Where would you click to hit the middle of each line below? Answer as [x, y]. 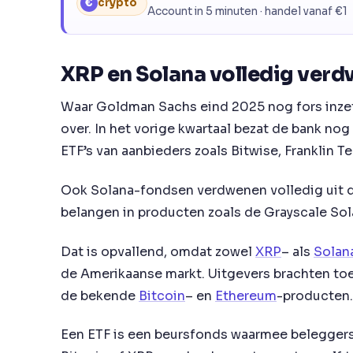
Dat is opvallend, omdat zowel [158, 251]
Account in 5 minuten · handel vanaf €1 [247, 12]
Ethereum [246, 295]
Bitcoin [162, 295]
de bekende [100, 295]
